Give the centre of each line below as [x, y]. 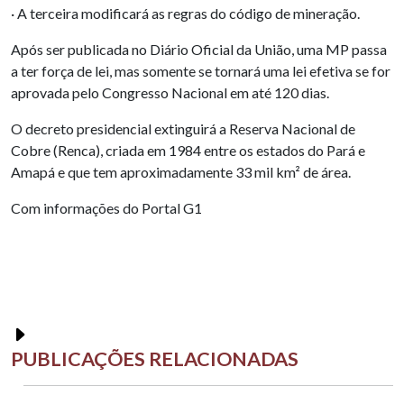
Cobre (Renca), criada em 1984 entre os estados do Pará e [188, 151]
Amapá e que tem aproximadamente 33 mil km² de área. [181, 172]
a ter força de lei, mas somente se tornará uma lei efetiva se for [201, 71]
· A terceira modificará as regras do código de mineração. [185, 14]
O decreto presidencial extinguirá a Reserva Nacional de [183, 129]
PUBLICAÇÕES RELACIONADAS [155, 359]
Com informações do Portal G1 [106, 208]
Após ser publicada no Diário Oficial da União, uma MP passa [199, 50]
